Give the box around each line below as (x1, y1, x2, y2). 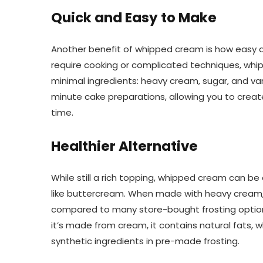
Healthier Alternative (51, 137, 198, 156)
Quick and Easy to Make (51, 8, 217, 27)
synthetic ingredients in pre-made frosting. (51, 235, 240, 248)
